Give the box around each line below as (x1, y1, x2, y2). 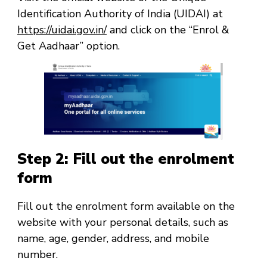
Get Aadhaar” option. (17, 38, 120, 53)
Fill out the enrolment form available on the (17, 198, 235, 213)
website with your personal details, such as (17, 215, 228, 229)
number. (17, 247, 58, 262)
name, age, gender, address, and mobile (17, 231, 209, 246)
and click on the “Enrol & (107, 22, 229, 37)
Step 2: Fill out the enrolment (17, 149, 234, 170)
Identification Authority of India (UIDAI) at (17, 6, 223, 21)
